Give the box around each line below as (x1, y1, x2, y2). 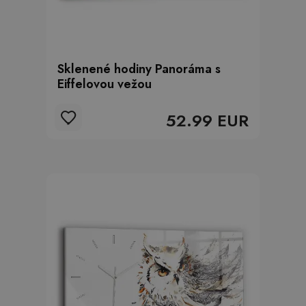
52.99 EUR (166, 109, 249, 133)
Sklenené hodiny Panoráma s (57, 60, 221, 78)
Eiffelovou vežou (57, 75, 152, 93)
